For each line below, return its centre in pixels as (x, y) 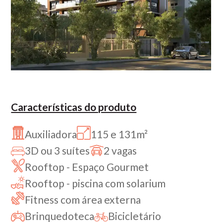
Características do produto (74, 107)
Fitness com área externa (83, 199)
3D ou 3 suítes (57, 150)
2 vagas (120, 150)
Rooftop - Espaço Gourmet (87, 166)
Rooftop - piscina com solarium (95, 183)
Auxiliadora (51, 134)
